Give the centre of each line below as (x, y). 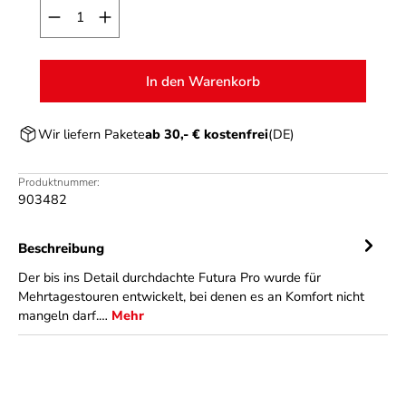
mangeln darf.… (65, 315)
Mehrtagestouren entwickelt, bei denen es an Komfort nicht (191, 296)
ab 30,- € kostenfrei (207, 134)
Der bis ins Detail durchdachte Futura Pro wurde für (169, 277)
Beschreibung (61, 248)
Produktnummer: (59, 182)
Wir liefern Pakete (92, 134)
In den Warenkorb (203, 81)
